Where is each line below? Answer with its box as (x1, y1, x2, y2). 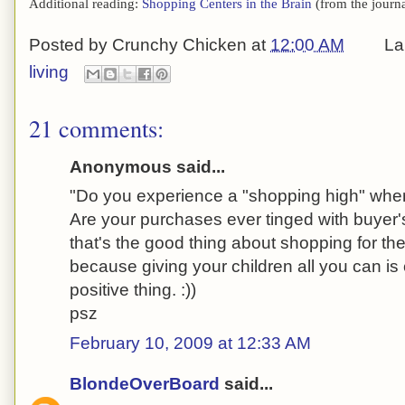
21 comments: (29, 111, 164, 144)
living (29, 62, 69, 82)
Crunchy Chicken (112, 35, 247, 55)
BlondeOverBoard (70, 374, 220, 394)
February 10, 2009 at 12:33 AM (70, 333, 311, 353)
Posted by (29, 35, 112, 55)
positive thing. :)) (70, 280, 196, 300)
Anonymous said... (70, 156, 225, 176)
